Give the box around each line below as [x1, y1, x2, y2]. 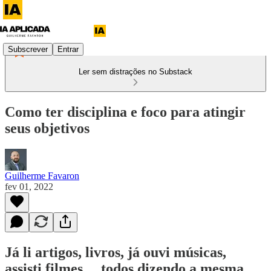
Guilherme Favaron [5, 170, 79, 181]
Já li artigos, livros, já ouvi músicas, [5, 244, 226, 260]
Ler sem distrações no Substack [79, 67, 192, 76]
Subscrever [8, 44, 48, 54]
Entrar [57, 44, 79, 54]
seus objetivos [5, 120, 90, 136]
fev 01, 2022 [5, 181, 53, 192]
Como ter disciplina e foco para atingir [5, 103, 246, 120]
